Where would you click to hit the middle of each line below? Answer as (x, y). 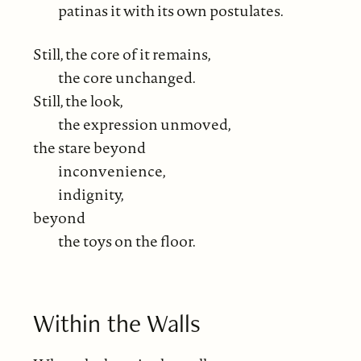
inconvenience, (112, 170)
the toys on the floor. (127, 241)
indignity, (91, 194)
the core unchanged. (127, 77)
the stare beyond (89, 147)
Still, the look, (78, 100)
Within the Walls (116, 322)
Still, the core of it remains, (122, 54)
